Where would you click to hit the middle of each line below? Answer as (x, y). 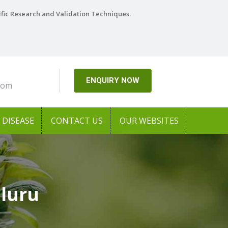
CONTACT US (77, 121)
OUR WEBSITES (149, 121)
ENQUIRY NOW (112, 81)
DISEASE (18, 121)
